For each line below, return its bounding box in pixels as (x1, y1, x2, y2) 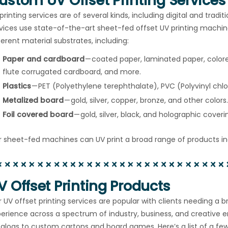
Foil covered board (2, 109, 74, 120)
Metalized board (2, 95, 64, 105)
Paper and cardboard (2, 53, 85, 64)
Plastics (2, 80, 31, 91)
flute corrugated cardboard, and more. (2, 66, 141, 77)
